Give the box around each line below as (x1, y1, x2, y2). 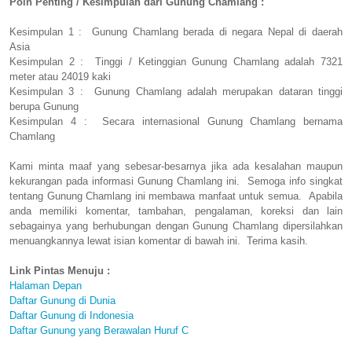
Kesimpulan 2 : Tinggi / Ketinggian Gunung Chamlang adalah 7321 (9, 56, 343, 68)
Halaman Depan (9, 280, 82, 292)
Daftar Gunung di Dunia (9, 295, 115, 307)
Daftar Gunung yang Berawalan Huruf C (9, 324, 189, 337)
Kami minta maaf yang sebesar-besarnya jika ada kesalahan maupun (9, 160, 343, 173)
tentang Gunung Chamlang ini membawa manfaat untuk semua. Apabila (9, 190, 343, 203)
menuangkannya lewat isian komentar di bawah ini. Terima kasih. (9, 235, 308, 247)
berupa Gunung (9, 101, 79, 113)
